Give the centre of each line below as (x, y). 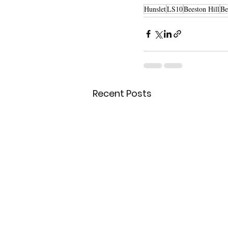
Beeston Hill (202, 9)
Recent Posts (122, 93)
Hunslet (155, 9)
